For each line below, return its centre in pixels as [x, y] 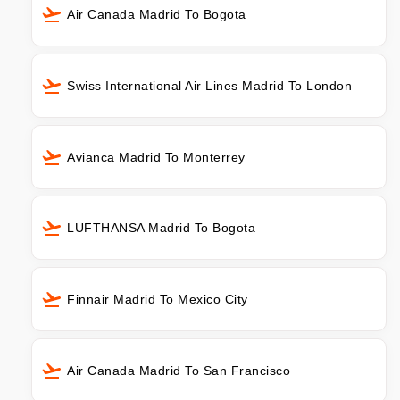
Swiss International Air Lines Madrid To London [209, 85]
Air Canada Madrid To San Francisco [179, 371]
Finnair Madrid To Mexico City [158, 300]
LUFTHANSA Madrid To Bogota [161, 228]
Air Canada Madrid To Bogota [157, 14]
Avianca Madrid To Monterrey [156, 157]
